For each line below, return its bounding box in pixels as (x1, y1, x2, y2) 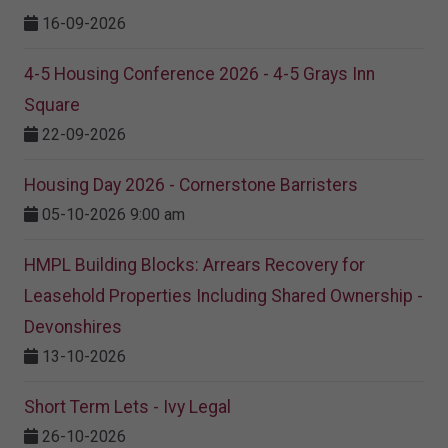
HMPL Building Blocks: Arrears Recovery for (24, 254, 365, 275)
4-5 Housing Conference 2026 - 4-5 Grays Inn (24, 63, 375, 84)
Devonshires (24, 316, 122, 337)
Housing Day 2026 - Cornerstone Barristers (24, 174, 358, 195)
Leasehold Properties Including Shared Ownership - (24, 285, 423, 306)
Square (24, 94, 80, 115)
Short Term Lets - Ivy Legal (24, 396, 231, 417)
